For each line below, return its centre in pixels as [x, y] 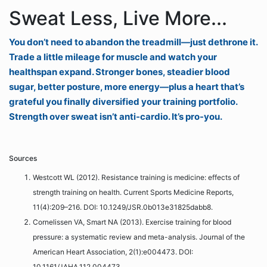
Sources [23, 158]
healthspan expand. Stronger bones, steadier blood [119, 72]
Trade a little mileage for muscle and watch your [113, 57]
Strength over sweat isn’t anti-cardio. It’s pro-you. [116, 117]
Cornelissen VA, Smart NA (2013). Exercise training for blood [132, 222]
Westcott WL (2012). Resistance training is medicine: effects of [136, 177]
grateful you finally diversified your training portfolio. [123, 102]
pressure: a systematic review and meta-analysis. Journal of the [139, 237]
